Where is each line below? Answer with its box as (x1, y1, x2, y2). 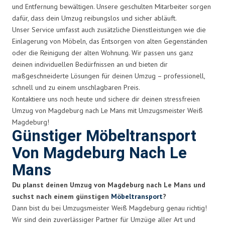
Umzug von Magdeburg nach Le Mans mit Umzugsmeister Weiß (12, 105, 203, 115)
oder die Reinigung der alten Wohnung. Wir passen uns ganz (12, 48, 193, 57)
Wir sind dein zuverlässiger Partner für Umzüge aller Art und (12, 214, 195, 224)
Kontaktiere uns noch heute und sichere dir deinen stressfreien (12, 94, 200, 103)
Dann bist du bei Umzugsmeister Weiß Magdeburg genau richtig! (12, 203, 207, 212)
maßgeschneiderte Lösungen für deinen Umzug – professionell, (12, 71, 205, 80)
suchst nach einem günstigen (12, 191, 111, 201)
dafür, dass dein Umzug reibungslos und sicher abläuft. (12, 13, 177, 23)
